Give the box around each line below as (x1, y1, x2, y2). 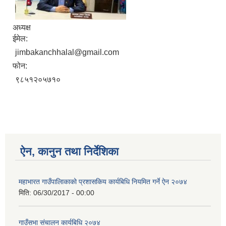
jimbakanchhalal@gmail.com (15, 47, 119, 56)
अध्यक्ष (13, 23, 31, 32)
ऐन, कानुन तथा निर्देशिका (20, 145, 119, 158)
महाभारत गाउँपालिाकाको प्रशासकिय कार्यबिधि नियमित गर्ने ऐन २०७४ (19, 177, 187, 186)
